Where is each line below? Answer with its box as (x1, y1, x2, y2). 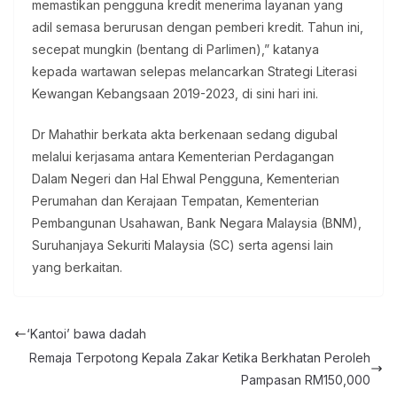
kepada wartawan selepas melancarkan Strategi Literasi (32, 64, 357, 80)
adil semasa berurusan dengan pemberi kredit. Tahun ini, (32, 19, 363, 35)
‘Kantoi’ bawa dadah (27, 326, 146, 342)
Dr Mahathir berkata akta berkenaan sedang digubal (32, 127, 338, 143)
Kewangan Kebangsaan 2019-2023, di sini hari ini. (32, 86, 318, 102)
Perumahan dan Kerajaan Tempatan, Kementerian (32, 193, 319, 209)
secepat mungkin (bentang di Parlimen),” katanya (32, 42, 319, 58)
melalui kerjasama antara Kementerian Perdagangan (32, 149, 334, 165)
